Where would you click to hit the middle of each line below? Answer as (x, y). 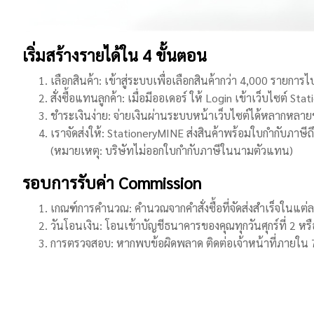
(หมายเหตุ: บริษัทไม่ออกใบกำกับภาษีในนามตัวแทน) (172, 151)
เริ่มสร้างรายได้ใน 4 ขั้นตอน (115, 55)
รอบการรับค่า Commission (112, 183)
